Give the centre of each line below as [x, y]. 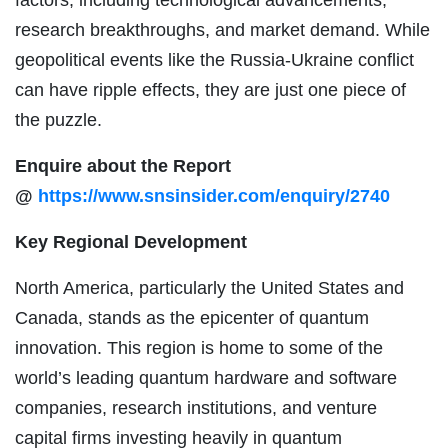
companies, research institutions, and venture [196, 407]
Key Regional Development [131, 241]
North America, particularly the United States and [209, 287]
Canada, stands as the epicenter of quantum [192, 317]
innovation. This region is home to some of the [199, 347]
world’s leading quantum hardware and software [206, 377]
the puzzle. [58, 119]
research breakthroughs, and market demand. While [222, 29]
